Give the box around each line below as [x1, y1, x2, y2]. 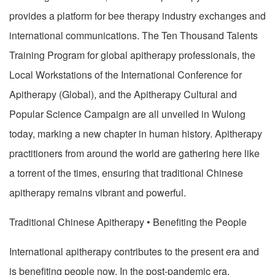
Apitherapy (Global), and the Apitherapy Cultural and [9, 87, 237, 101]
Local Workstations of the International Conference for [9, 67, 242, 82]
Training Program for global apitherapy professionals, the [9, 47, 255, 62]
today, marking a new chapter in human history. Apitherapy [9, 126, 262, 141]
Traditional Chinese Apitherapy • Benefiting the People [9, 214, 247, 229]
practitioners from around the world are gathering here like [9, 145, 260, 160]
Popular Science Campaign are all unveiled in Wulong [9, 106, 246, 121]
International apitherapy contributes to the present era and [9, 244, 259, 258]
